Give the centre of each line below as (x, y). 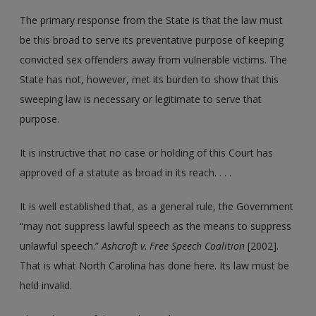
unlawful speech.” (61, 245)
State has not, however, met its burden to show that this (150, 79)
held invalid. (46, 285)
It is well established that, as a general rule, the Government (157, 206)
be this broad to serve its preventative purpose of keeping (152, 39)
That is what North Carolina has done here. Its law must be (155, 265)
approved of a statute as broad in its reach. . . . (126, 172)
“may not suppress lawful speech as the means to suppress (156, 226)
